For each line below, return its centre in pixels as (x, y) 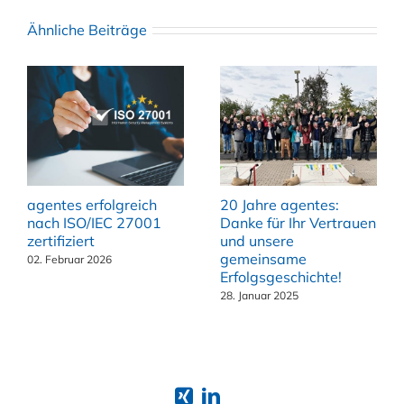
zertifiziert (61, 241)
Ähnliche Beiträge (87, 29)
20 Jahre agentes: (280, 205)
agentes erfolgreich (92, 205)
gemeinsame (263, 259)
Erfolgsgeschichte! (281, 277)
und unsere (257, 241)
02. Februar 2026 (69, 260)
